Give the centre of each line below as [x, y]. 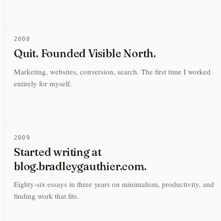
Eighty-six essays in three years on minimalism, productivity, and [114, 184]
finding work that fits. [46, 196]
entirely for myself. [43, 83]
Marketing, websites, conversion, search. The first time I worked [112, 71]
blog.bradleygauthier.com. [80, 166]
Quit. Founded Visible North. [85, 53]
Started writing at [58, 152]
